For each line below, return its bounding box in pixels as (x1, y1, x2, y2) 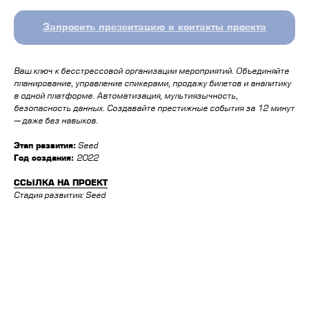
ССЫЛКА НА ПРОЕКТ (14, 179, 108, 188)
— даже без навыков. (14, 117, 98, 126)
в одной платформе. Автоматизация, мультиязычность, (14, 92, 238, 101)
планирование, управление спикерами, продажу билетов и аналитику (14, 80, 291, 88)
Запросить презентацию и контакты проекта (43, 23, 266, 32)
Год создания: (14, 154, 77, 163)
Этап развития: (14, 142, 76, 150)
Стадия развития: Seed (14, 192, 106, 200)
